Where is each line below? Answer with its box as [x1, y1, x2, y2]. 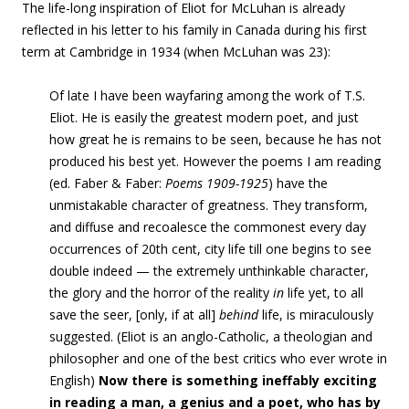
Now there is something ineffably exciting [99, 372, 377, 389]
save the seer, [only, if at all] [49, 306, 219, 323]
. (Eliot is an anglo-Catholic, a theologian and [110, 328, 372, 345]
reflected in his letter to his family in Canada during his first [22, 21, 367, 38]
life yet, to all [284, 284, 363, 301]
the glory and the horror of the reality [49, 284, 269, 301]
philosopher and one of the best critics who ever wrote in [49, 350, 387, 367]
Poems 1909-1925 [162, 174, 268, 192]
